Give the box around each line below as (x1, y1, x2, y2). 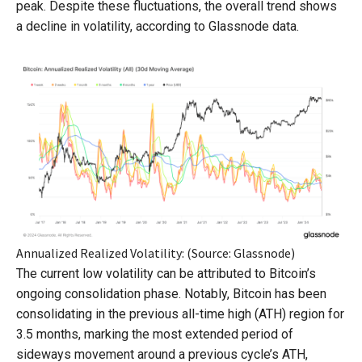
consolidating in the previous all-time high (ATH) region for (16, 305, 344, 322)
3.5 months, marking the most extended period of (16, 326, 293, 342)
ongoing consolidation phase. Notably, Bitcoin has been (16, 285, 326, 301)
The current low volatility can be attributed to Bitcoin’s (16, 265, 316, 281)
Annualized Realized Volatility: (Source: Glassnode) (16, 244, 295, 261)
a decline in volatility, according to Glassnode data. (16, 19, 299, 35)
